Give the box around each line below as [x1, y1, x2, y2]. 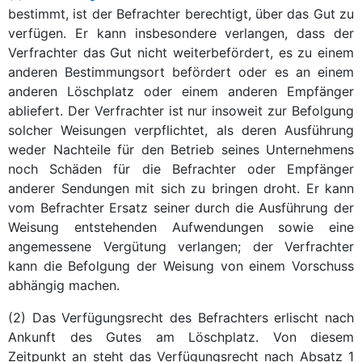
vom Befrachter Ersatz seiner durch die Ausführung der [8, 199, 354, 216]
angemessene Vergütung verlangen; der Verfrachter [8, 238, 354, 255]
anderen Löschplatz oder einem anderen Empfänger [8, 82, 354, 99]
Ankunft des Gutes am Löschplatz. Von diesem [8, 328, 354, 345]
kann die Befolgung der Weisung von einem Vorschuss [8, 257, 354, 274]
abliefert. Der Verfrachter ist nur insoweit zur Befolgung [8, 102, 354, 119]
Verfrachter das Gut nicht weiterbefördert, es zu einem [8, 44, 354, 61]
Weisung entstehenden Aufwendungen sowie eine [8, 218, 354, 235]
